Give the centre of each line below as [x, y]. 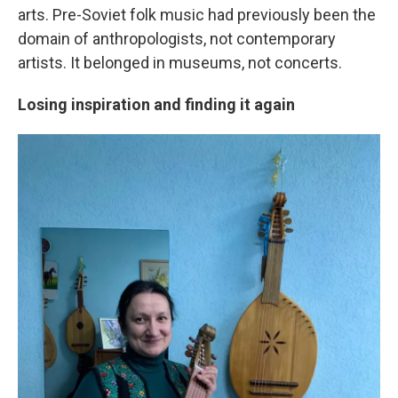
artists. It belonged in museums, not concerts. [180, 63]
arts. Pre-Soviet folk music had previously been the [197, 15]
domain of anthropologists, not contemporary [177, 39]
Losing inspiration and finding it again [156, 105]
